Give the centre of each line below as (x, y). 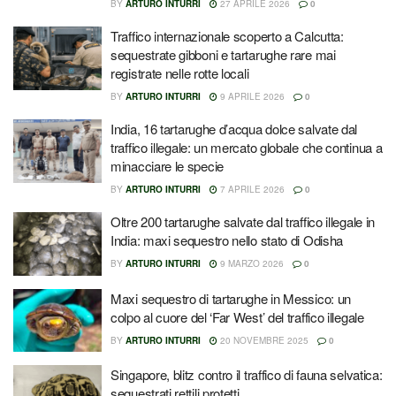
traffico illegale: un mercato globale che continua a (247, 147)
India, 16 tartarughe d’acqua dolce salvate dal (234, 129)
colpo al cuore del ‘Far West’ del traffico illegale (237, 316)
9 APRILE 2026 (251, 96)
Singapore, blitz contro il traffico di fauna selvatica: (247, 374)
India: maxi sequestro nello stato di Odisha (227, 240)
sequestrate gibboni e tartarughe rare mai (223, 54)
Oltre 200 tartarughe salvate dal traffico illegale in (243, 221)
